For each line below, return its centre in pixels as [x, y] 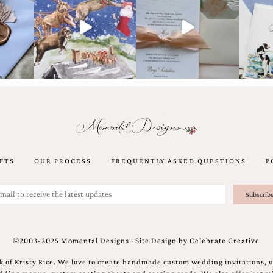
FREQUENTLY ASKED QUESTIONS [179, 161]
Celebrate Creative [225, 240]
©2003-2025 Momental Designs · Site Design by [101, 240]
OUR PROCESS [63, 161]
